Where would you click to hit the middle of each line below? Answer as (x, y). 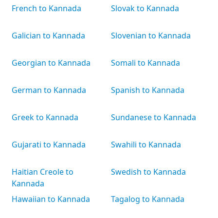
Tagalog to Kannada (148, 199)
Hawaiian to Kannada (51, 199)
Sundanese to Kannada (154, 117)
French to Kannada (46, 8)
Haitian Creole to (43, 172)
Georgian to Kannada (51, 63)
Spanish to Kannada (148, 90)
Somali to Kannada (145, 63)
